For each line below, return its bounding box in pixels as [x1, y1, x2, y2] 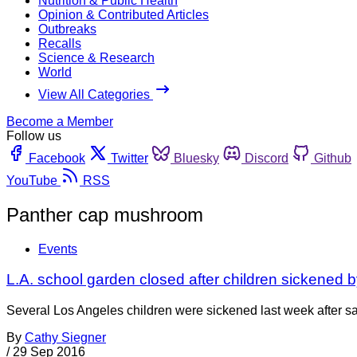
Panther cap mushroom [6, 203, 203, 226]
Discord [245, 151, 288, 165]
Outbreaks [38, 22, 96, 36]
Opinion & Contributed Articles [38, 7, 209, 22]
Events [38, 241, 77, 256]
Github [314, 151, 351, 165]
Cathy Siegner [25, 331, 106, 345]
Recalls [38, 36, 81, 50]
